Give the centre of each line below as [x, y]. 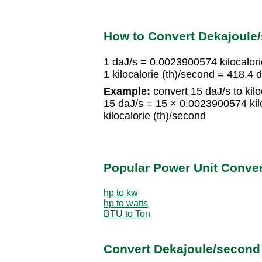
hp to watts [126, 203]
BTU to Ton [127, 213]
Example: [127, 92]
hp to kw [121, 192]
